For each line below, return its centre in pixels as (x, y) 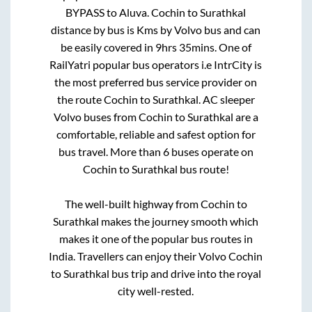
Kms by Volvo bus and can (199, 29)
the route (80, 99)
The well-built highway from (132, 203)
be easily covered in (108, 47)
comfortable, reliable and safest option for (156, 134)
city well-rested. (156, 290)
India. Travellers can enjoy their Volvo (139, 256)
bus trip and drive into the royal (185, 273)
